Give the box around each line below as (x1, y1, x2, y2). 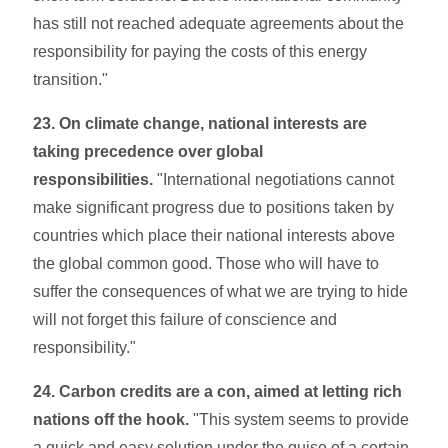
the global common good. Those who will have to (33, 254, 380, 272)
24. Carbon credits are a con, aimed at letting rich (33, 382, 403, 400)
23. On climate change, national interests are (33, 114, 368, 132)
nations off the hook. (33, 410, 190, 428)
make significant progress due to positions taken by (33, 198, 395, 216)
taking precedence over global (33, 142, 264, 160)
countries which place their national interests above (33, 226, 396, 244)
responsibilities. (33, 170, 154, 188)
